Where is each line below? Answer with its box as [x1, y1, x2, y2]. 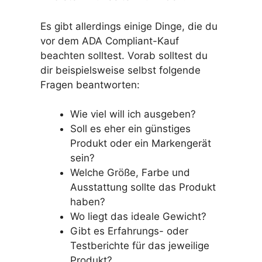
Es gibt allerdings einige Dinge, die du [40, 20, 218, 32]
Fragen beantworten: [40, 78, 140, 91]
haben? [70, 196, 105, 208]
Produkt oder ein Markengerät [70, 137, 211, 150]
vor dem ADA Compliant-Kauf [40, 35, 179, 47]
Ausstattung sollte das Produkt [70, 181, 216, 194]
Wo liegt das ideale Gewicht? [70, 211, 206, 223]
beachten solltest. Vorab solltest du [40, 49, 208, 61]
